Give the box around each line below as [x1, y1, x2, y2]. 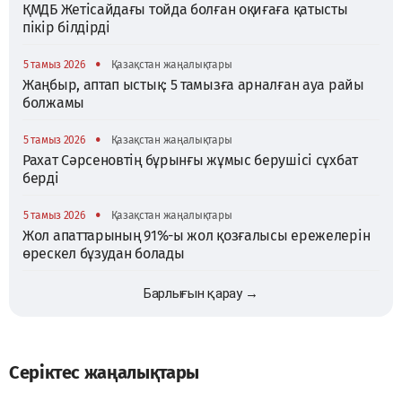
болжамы [22, 93, 84, 111]
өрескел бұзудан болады [22, 244, 185, 262]
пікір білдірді [22, 18, 110, 36]
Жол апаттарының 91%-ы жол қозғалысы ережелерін [22, 226, 371, 244]
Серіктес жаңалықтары [9, 361, 199, 383]
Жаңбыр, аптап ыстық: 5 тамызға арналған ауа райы [22, 75, 364, 93]
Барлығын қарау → [143, 284, 259, 301]
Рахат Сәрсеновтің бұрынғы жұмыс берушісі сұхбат [22, 151, 358, 169]
